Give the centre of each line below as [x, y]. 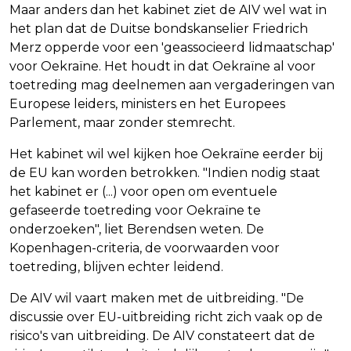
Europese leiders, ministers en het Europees [147, 103]
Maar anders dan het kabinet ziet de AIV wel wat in [168, 9]
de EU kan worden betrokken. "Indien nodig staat [165, 172]
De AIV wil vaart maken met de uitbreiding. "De [157, 298]
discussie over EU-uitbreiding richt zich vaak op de [166, 317]
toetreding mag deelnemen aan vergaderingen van [172, 85]
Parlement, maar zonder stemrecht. [122, 122]
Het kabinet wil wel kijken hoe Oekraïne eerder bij [166, 154]
